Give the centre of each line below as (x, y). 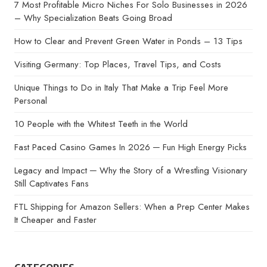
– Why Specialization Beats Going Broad (93, 18)
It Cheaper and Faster (55, 220)
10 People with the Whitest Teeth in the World (101, 124)
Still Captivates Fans (52, 184)
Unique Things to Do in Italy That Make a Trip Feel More (121, 88)
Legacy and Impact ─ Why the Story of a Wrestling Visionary (131, 170)
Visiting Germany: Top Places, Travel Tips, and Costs (118, 64)
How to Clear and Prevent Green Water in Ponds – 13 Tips (128, 41)
